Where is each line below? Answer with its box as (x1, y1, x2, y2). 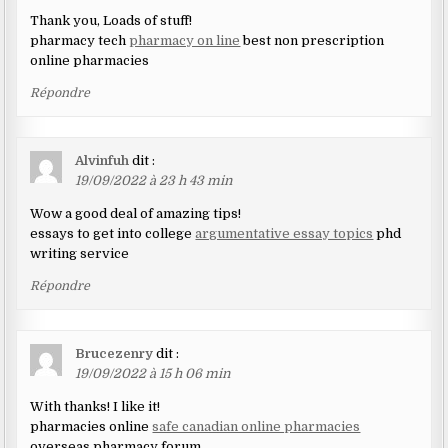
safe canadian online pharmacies (152, 418, 361, 434)
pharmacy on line (129, 32, 241, 48)
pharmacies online (30, 418, 153, 434)
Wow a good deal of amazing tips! (30, 205, 242, 221)
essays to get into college (30, 225, 196, 241)
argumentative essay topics (195, 225, 374, 241)
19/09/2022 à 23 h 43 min (75, 172, 234, 188)
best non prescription (240, 32, 385, 48)
